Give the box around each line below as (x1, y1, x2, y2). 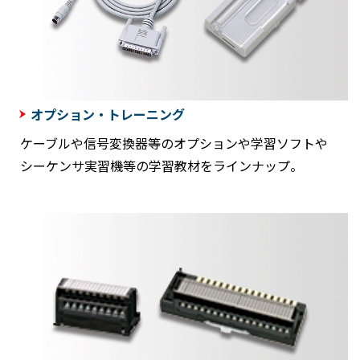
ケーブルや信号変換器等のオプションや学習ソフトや (20, 133, 328, 153)
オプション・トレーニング (31, 104, 185, 125)
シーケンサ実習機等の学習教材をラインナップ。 (20, 156, 303, 176)
